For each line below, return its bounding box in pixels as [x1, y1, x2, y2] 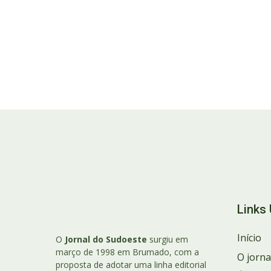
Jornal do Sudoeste [65, 233, 147, 245]
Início [237, 231, 261, 244]
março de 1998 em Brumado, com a [56, 246, 199, 258]
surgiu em [147, 233, 188, 245]
